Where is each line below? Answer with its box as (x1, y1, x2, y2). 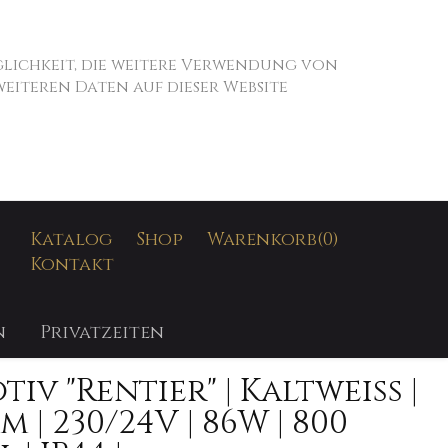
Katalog (30, 226, 113, 251)
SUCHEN (253, 182, 326, 204)
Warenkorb (207, 226, 318, 251)
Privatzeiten (39, 320, 164, 345)
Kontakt (30, 251, 115, 276)
